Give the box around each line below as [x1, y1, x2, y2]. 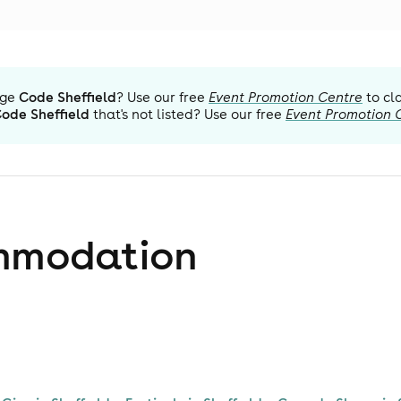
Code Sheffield [19, 89, 116, 106]
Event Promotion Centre [209, 89, 363, 106]
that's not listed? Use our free [90, 106, 282, 123]
